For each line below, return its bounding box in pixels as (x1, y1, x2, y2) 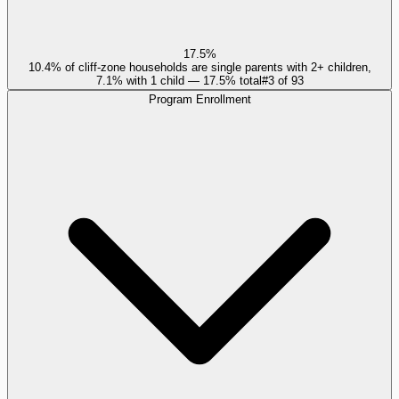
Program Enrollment (148, 92, 251, 106)
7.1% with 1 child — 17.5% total (95, 73, 262, 87)
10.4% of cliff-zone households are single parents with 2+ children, (28, 60, 371, 74)
